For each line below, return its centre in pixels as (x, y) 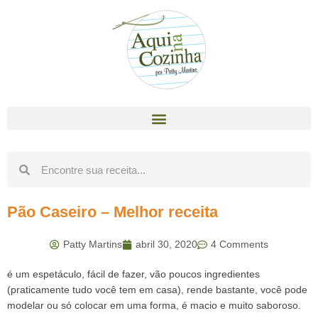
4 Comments (240, 244)
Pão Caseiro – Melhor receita (113, 212)
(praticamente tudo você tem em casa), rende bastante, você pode (157, 290)
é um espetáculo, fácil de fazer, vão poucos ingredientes (133, 274)
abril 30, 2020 (166, 244)
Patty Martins (93, 244)
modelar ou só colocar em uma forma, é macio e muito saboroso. (154, 305)
